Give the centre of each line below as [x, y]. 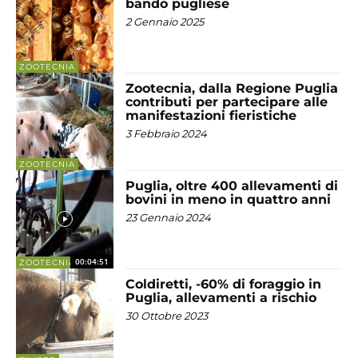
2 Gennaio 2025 [165, 22]
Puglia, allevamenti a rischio [221, 297]
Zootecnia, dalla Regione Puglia [232, 88]
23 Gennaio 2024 [169, 218]
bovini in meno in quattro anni [229, 200]
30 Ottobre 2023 [167, 315]
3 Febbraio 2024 [167, 133]
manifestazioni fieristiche [211, 115]
